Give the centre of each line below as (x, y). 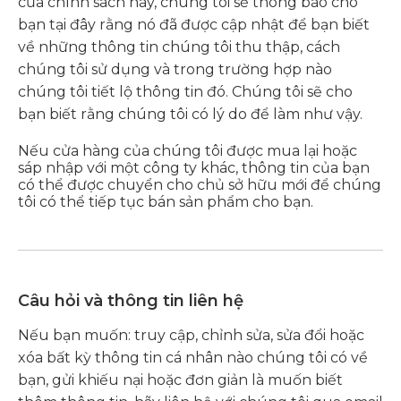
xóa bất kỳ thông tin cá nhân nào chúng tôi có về (193, 358)
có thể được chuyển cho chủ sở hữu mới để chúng (200, 185)
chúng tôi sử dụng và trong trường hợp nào (175, 69)
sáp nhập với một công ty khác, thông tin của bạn (194, 168)
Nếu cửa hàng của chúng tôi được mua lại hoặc (188, 151)
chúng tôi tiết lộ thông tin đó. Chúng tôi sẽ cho (185, 92)
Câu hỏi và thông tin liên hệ (131, 301)
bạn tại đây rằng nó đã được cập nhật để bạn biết (194, 25)
